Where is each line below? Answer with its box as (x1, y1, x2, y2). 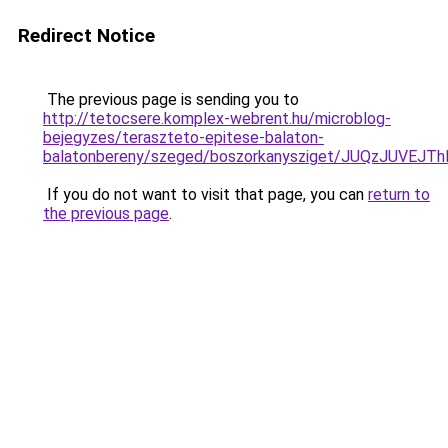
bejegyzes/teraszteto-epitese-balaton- (43, 128, 324, 147)
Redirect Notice (18, 24, 155, 47)
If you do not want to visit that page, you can (43, 185, 368, 204)
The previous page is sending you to (43, 90, 299, 109)
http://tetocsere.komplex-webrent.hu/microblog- (43, 109, 391, 128)
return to (368, 185, 430, 204)
